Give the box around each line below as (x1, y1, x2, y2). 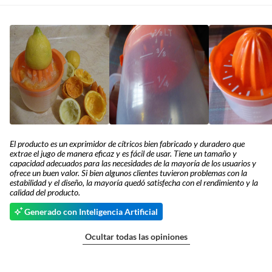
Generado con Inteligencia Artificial (24, 206, 158, 217)
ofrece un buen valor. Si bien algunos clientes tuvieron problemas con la (10, 168, 247, 178)
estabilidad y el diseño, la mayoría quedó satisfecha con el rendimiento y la (10, 177, 258, 188)
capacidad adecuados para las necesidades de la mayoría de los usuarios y (10, 158, 256, 168)
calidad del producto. (10, 187, 80, 197)
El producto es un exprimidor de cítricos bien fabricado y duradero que (10, 138, 245, 149)
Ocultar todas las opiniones (84, 231, 188, 242)
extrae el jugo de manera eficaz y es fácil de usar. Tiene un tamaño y (10, 148, 237, 158)
